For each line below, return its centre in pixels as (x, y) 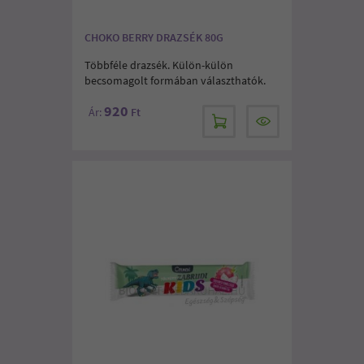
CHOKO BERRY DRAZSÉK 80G (154, 37)
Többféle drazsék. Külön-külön (159, 65)
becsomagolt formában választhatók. (175, 80)
